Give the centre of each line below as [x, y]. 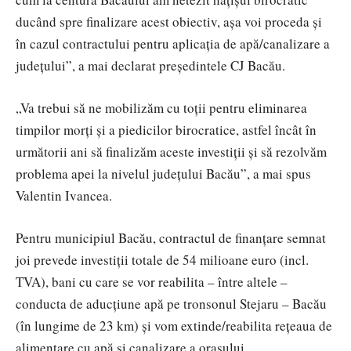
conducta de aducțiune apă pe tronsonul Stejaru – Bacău [171, 304]
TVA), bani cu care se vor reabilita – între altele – [152, 282]
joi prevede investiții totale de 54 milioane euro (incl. [162, 260]
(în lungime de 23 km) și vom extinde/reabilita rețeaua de [174, 326]
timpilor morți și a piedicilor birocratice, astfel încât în [166, 130]
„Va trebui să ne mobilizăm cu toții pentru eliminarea [161, 108]
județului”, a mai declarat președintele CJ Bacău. [150, 66]
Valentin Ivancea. [64, 196]
